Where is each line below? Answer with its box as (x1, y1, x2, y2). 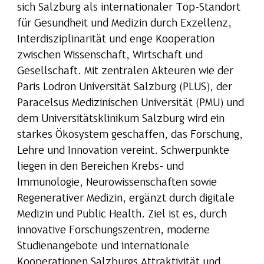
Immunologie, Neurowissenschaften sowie (16, 178, 217, 189)
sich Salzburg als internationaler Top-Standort (16, 3, 240, 14)
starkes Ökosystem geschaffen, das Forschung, (16, 130, 243, 141)
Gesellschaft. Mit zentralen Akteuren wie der (16, 67, 233, 77)
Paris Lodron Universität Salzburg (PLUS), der (16, 82, 232, 93)
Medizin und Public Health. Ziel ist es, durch (16, 210, 227, 220)
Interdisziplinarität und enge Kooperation (16, 35, 214, 45)
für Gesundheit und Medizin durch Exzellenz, (16, 19, 232, 29)
